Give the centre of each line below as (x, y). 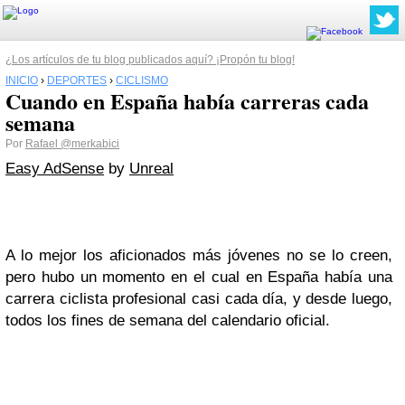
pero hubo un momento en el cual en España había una (199, 277)
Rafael (43, 144)
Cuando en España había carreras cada (187, 101)
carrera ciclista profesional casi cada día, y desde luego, (199, 299)
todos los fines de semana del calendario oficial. (168, 320)
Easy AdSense (55, 169)
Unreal (151, 169)
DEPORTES (77, 80)
